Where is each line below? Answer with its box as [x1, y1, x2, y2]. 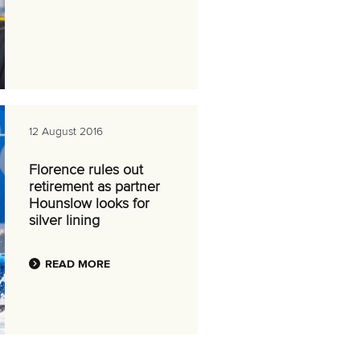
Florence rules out [29, 163, 143, 178]
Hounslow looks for [29, 197, 149, 211]
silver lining [29, 214, 100, 228]
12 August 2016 [29, 126, 103, 137]
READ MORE [45, 259, 110, 270]
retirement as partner [29, 180, 160, 194]
